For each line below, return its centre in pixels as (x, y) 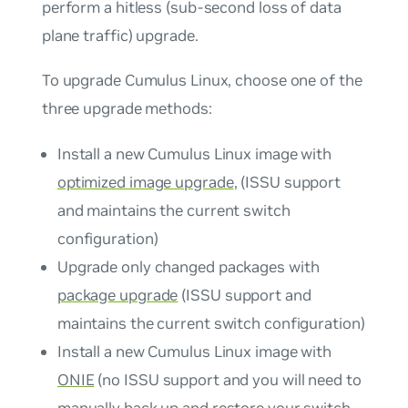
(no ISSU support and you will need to (228, 379)
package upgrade (117, 295)
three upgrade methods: (127, 109)
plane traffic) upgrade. (120, 35)
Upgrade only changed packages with (188, 266)
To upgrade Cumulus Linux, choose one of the (202, 81)
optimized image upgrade (145, 182)
